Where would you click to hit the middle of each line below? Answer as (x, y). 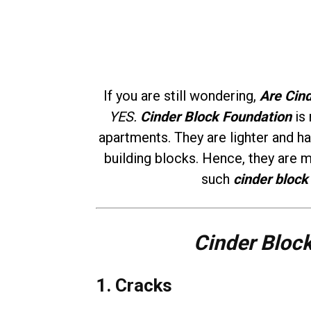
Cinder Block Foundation (216, 117)
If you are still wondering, (182, 96)
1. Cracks (134, 286)
